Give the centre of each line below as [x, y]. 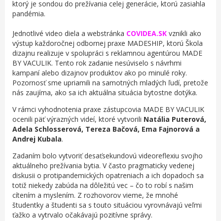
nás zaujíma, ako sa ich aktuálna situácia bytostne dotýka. [105, 92]
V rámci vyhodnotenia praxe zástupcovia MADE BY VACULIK [108, 109]
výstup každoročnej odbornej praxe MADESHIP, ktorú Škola [108, 43]
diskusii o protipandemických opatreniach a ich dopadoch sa [108, 175]
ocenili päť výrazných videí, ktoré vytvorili [78, 119]
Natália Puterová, [175, 119]
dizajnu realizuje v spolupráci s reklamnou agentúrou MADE [107, 53]
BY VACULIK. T [36, 63]
